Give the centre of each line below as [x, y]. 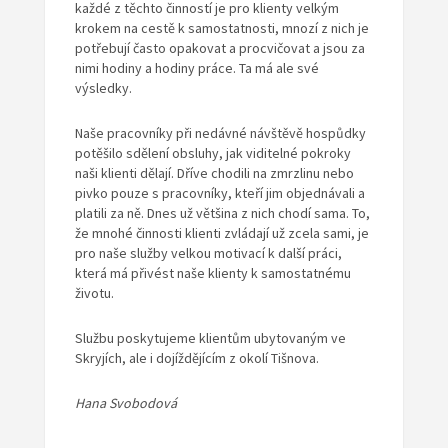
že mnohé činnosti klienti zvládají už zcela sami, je [221, 233]
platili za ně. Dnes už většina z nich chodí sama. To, [222, 213]
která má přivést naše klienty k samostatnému [212, 273]
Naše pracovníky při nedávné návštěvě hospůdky [220, 133]
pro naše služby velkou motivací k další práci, [208, 253]
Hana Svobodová [125, 403]
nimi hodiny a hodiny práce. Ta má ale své [196, 68]
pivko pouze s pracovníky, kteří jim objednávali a [219, 193]
